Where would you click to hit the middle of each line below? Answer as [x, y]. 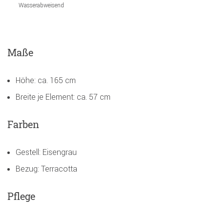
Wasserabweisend [42, 5]
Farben [23, 124]
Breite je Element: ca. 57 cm [63, 97]
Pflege [21, 196]
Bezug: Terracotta [46, 168]
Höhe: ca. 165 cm [46, 80]
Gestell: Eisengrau [46, 152]
